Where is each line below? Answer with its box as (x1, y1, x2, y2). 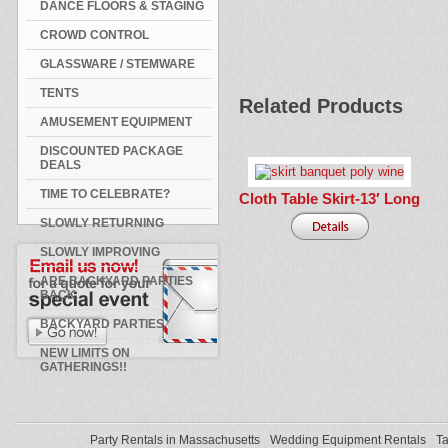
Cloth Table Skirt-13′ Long (239, 189, 420, 207)
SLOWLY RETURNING (40, 216, 164, 230)
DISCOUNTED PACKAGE (40, 144, 183, 158)
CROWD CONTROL (40, 28, 149, 42)
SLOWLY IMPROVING (40, 245, 160, 259)
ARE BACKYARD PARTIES (40, 274, 193, 288)
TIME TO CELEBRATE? (40, 187, 170, 201)
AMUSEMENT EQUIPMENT (40, 115, 192, 129)
